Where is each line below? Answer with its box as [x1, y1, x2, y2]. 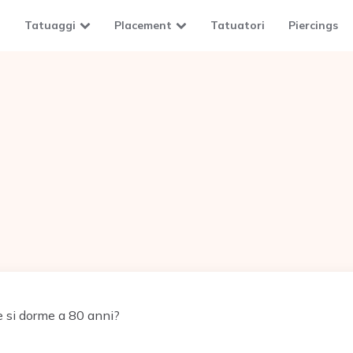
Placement [114, 18, 172, 32]
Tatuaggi [24, 18, 76, 32]
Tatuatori [210, 18, 265, 32]
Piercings [288, 18, 338, 32]
